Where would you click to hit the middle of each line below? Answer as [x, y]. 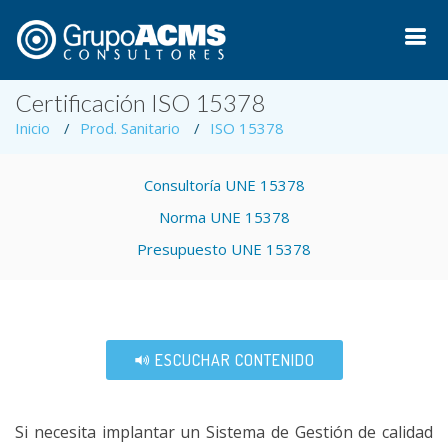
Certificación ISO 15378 [140, 102]
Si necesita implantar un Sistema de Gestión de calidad [224, 432]
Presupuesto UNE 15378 [224, 249]
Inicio [32, 128]
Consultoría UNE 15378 [224, 185]
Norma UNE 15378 [224, 217]
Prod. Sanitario [130, 128]
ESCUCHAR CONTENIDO [232, 360]
